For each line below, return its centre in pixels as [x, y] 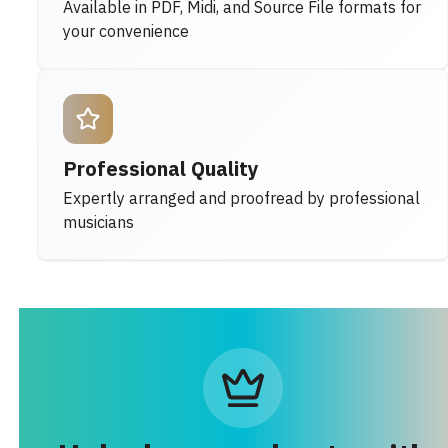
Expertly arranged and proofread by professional [242, 198]
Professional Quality [161, 168]
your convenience [126, 31]
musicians [99, 222]
